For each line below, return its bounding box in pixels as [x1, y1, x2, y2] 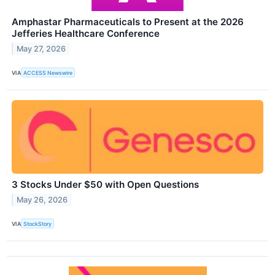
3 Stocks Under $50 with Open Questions [12, 179, 199, 191]
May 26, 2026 [17, 195, 68, 204]
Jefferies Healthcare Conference [12, 27, 160, 39]
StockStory [23, 220, 52, 227]
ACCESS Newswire [23, 69, 73, 76]
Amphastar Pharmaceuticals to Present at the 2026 [12, 15, 244, 28]
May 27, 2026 [17, 44, 66, 53]
